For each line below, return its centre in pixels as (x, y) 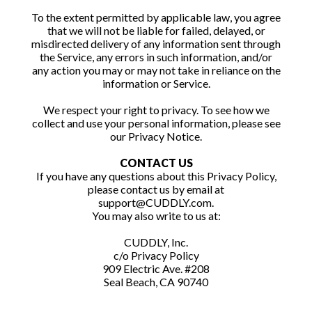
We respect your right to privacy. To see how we (156, 110)
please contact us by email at (156, 189)
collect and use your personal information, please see (156, 123)
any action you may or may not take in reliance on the (156, 70)
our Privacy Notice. (156, 136)
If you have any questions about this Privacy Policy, (156, 176)
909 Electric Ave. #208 (156, 268)
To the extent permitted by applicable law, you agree (156, 17)
